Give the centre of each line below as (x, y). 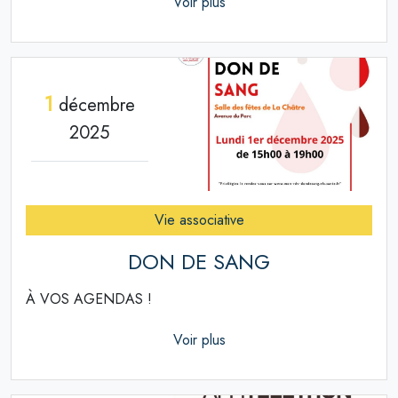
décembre (94, 105)
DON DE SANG (199, 263)
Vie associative (199, 220)
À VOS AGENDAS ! (89, 299)
